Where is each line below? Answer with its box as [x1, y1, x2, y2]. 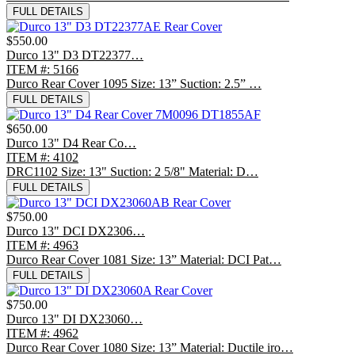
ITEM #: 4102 [6, 150, 78, 164]
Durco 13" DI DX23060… [6, 311, 143, 326]
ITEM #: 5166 [6, 62, 78, 76]
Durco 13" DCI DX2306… [6, 223, 145, 238]
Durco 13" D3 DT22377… [6, 48, 143, 62]
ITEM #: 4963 [6, 238, 78, 252]
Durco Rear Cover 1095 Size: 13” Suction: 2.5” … [6, 76, 261, 90]
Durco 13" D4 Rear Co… [6, 136, 136, 150]
